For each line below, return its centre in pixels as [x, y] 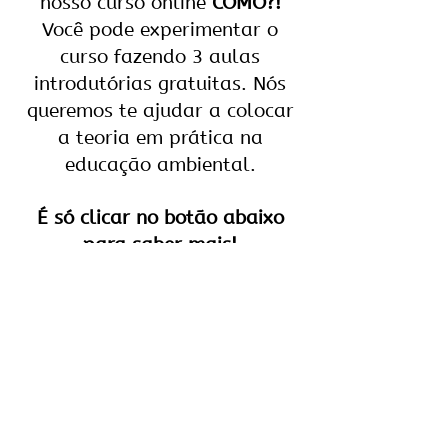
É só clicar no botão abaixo [160, 218]
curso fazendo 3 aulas [160, 57]
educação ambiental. [160, 165]
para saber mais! [160, 245]
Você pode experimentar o [160, 30]
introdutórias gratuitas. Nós [160, 84]
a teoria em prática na [160, 138]
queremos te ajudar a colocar [160, 111]
